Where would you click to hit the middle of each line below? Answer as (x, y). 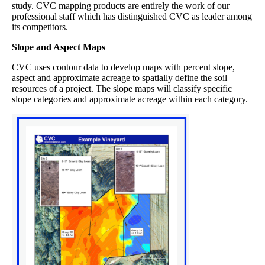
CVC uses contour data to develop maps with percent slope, (123, 67)
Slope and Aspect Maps (59, 47)
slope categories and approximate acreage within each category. (130, 99)
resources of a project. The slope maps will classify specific (122, 89)
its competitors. (40, 27)
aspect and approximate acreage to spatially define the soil (119, 78)
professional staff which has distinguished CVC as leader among (132, 17)
